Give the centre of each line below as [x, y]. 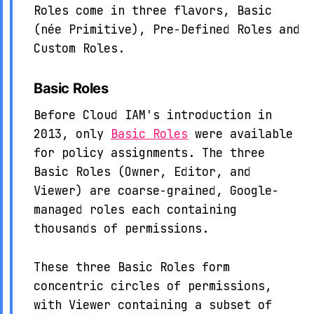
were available [240, 134]
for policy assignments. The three [149, 153]
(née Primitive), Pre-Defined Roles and [167, 29]
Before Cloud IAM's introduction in [153, 115]
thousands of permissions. [121, 229]
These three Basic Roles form [132, 267]
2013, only [72, 134]
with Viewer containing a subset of [153, 305]
